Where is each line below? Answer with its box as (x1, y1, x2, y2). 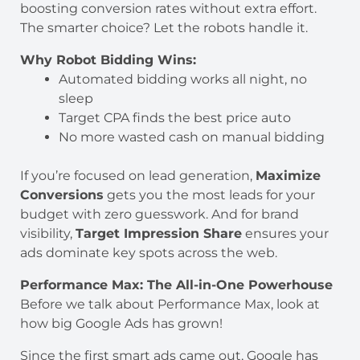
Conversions (20, 186, 104, 202)
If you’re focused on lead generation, (20, 167, 256, 183)
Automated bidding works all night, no (59, 71, 307, 87)
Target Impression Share (76, 225, 242, 241)
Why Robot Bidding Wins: (20, 51, 196, 67)
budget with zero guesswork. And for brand (20, 206, 299, 222)
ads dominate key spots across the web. (20, 244, 277, 260)
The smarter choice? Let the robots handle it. (20, 19, 308, 35)
